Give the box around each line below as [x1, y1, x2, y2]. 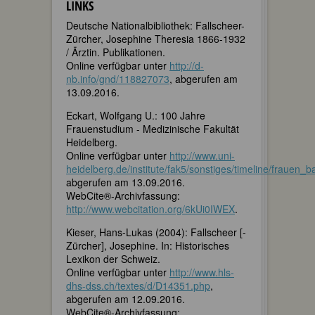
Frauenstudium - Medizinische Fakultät [66, 121, 239, 136]
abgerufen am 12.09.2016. [66, 291, 185, 306]
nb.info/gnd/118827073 [66, 71, 169, 86]
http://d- [169, 58, 204, 72]
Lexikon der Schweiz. [66, 251, 160, 266]
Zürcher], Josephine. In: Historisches [66, 238, 229, 252]
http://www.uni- [169, 148, 235, 162]
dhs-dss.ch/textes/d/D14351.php [66, 278, 210, 292]
